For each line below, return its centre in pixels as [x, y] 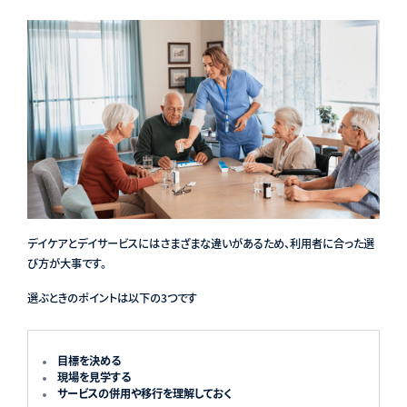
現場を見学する [94, 377]
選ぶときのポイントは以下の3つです [112, 298]
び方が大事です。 [66, 263]
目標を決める [89, 360]
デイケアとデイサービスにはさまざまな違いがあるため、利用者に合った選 [200, 243]
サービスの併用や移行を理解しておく [144, 393]
